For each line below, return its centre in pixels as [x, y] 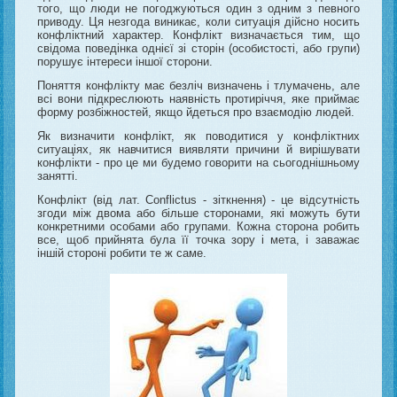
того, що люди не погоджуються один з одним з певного [198, 9]
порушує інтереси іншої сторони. [125, 62]
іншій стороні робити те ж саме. [122, 253]
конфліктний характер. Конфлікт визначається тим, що [198, 35]
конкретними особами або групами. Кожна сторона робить [198, 227]
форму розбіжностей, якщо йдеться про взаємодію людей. [196, 113]
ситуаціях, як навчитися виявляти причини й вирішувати [198, 150]
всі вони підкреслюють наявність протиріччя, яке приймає [198, 99]
